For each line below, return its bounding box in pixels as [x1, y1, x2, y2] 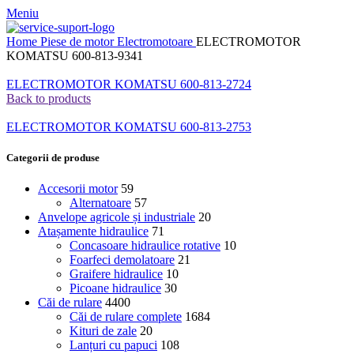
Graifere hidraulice [70, 267, 163, 281]
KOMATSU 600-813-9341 [6, 49, 143, 62]
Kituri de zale [70, 324, 137, 338]
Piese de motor [40, 35, 117, 48]
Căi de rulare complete [70, 310, 182, 324]
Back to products [6, 92, 91, 105]
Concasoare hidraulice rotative [70, 239, 220, 253]
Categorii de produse [6, 152, 100, 164]
